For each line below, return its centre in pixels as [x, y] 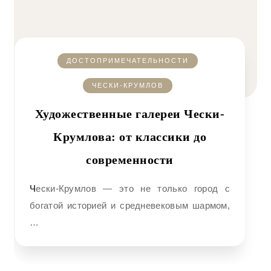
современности [130, 160]
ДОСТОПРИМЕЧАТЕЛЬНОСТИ [127, 60]
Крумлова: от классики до [130, 137]
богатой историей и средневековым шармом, [130, 205]
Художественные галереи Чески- [130, 114]
